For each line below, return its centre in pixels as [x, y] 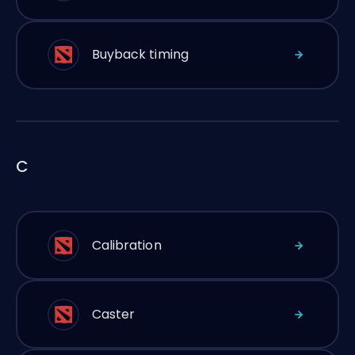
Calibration [126, 245]
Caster [113, 314]
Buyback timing [140, 54]
